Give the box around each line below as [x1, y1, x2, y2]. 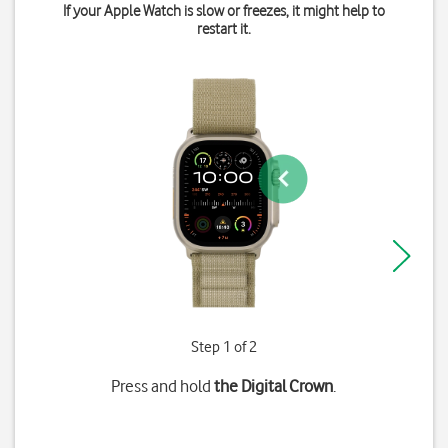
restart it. [196, 20, 251, 38]
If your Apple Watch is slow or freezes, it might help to [62, 2, 385, 20]
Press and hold [111, 376, 215, 396]
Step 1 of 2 [190, 338, 257, 356]
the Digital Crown [214, 376, 334, 396]
